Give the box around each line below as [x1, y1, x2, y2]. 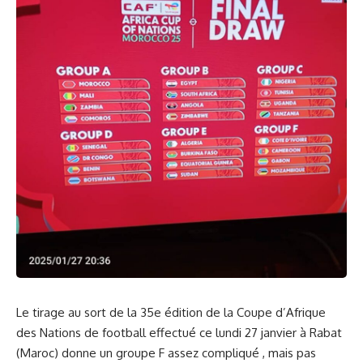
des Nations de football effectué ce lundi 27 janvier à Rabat [16, 325, 342, 340]
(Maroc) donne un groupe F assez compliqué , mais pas [16, 345, 316, 361]
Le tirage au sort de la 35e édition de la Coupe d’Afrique [16, 305, 326, 320]
